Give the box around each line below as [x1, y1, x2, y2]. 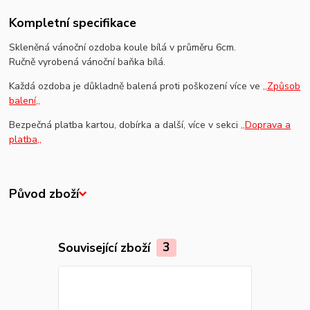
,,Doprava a [241, 118, 291, 132]
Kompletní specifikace [9, 15, 137, 32]
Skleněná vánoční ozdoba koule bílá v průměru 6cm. [9, 41, 239, 55]
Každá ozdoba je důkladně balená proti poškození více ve [9, 80, 264, 93]
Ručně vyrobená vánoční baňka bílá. [9, 55, 169, 69]
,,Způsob [263, 80, 301, 93]
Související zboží [57, 239, 154, 256]
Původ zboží [9, 185, 80, 203]
